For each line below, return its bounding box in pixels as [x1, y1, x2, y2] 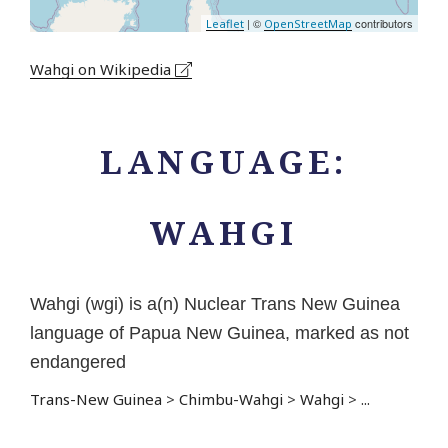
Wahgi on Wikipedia [30, 59, 175, 80]
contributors [352, 15, 413, 32]
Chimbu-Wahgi [179, 389, 283, 410]
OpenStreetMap [264, 16, 352, 32]
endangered [30, 352, 126, 373]
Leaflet [206, 16, 244, 32]
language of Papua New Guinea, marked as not [30, 323, 409, 344]
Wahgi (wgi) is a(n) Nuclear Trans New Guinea [30, 294, 400, 315]
